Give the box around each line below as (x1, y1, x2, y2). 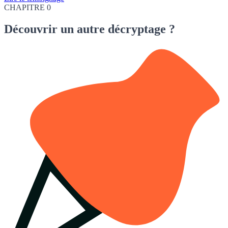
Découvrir (4, 22, 58, 36)
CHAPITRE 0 (4, 3, 51, 12)
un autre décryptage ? (58, 22, 175, 36)
